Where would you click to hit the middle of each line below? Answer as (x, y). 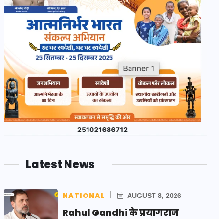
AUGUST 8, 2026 (153, 195)
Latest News (60, 164)
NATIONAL (84, 195)
